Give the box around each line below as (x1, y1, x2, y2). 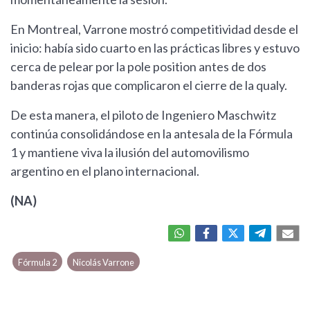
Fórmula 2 (18, 257, 57, 268)
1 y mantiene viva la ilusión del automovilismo (10, 145, 249, 161)
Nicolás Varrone (72, 257, 134, 268)
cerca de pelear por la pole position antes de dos (10, 59, 266, 75)
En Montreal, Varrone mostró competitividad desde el (10, 21, 298, 37)
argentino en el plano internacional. (10, 163, 199, 179)
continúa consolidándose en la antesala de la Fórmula (10, 126, 293, 142)
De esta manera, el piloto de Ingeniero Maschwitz (10, 107, 276, 123)
